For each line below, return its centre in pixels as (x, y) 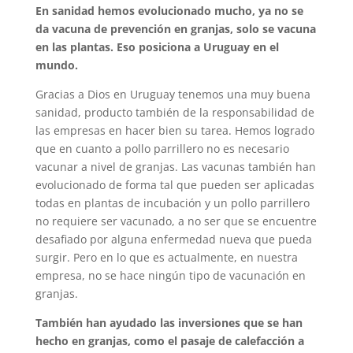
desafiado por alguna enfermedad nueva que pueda (173, 240)
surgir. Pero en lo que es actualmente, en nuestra (166, 258)
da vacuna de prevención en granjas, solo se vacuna (175, 29)
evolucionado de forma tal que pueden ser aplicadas (175, 185)
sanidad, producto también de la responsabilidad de (175, 113)
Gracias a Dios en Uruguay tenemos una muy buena (173, 95)
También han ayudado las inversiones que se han (169, 323)
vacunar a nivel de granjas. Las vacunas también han (175, 167)
